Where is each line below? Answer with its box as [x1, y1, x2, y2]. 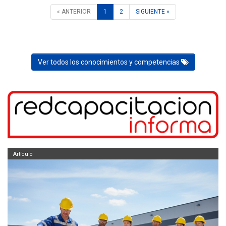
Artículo [13, 150, 32, 157]
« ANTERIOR [56, 8, 91, 16]
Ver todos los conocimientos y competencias [37, 58, 181, 67]
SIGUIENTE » [135, 8, 169, 16]
